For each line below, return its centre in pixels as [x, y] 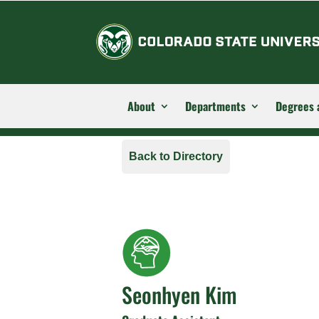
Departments [215, 106]
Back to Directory [176, 157]
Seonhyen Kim [180, 295]
